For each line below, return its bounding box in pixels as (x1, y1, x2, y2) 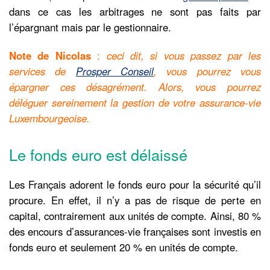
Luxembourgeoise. (9, 111, 90, 126)
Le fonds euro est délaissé (9, 143, 187, 165)
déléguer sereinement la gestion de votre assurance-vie (9, 95, 261, 110)
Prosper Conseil (75, 64, 154, 79)
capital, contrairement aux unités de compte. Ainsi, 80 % (9, 208, 261, 223)
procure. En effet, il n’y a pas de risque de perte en (9, 192, 261, 207)
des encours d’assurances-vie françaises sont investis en (9, 224, 261, 239)
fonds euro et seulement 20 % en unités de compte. (9, 239, 238, 254)
